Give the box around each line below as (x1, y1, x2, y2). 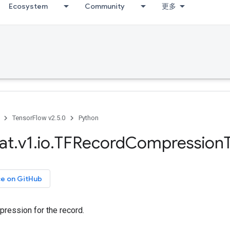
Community (85, 2, 125, 11)
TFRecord (54, 132, 125, 153)
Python (79, 114, 99, 122)
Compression (125, 132, 224, 153)
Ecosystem (9, 2, 48, 11)
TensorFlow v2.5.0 (12, 114, 65, 122)
